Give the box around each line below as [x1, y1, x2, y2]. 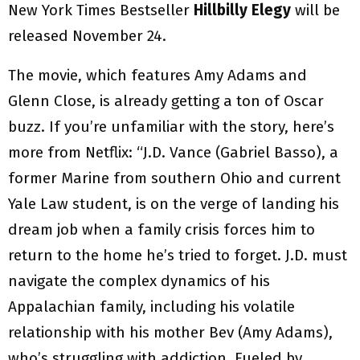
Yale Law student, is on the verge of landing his [8, 194, 339, 214]
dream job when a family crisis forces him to [8, 220, 315, 239]
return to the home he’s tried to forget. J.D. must [8, 246, 347, 265]
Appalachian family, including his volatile [8, 297, 295, 317]
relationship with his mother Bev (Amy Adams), [8, 323, 333, 342]
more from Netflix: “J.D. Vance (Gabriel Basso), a [8, 143, 338, 162]
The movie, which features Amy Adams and [8, 66, 307, 85]
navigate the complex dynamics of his [8, 272, 270, 291]
